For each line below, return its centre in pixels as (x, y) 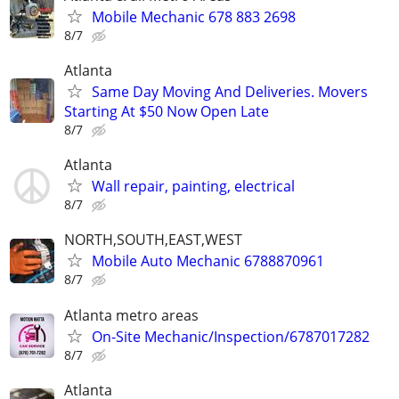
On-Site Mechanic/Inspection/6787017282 (231, 336)
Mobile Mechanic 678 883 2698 (194, 16)
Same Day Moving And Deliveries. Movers (230, 91)
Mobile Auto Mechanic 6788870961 (208, 261)
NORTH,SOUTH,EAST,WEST (153, 240)
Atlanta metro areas (131, 315)
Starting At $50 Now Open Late (167, 111)
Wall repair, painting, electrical (193, 187)
